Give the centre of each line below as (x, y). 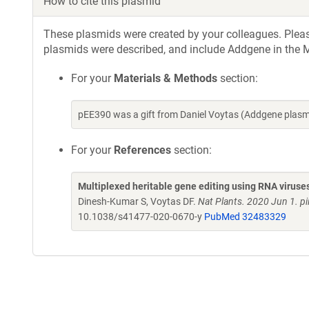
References (142, 150)
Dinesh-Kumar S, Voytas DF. (138, 201)
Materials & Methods (166, 78)
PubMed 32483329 (245, 217)
